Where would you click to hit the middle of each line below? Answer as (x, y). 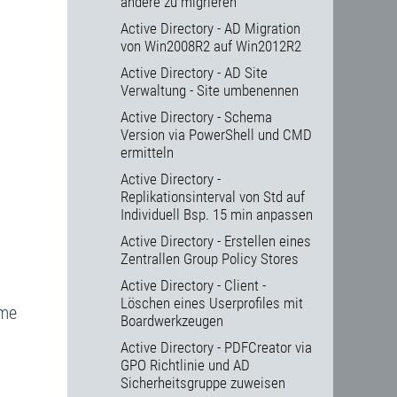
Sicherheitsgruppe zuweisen (203, 383)
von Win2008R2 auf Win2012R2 (211, 47)
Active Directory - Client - (193, 286)
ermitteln (147, 153)
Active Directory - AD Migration (210, 29)
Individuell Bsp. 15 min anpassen (217, 215)
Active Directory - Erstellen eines (216, 241)
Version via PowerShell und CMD (216, 135)
